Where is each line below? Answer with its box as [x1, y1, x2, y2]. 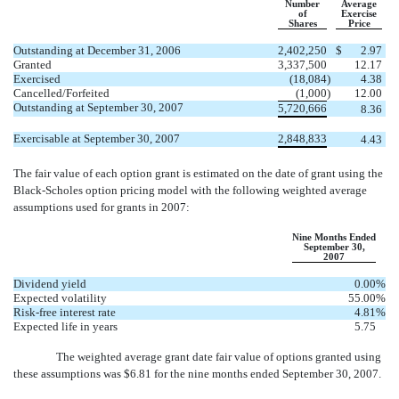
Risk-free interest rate [13, 305, 116, 319]
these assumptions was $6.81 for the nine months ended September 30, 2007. [13, 366, 381, 380]
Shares [288, 18, 317, 28]
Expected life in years [13, 319, 118, 333]
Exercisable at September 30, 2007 [13, 131, 180, 145]
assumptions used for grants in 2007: [13, 199, 190, 214]
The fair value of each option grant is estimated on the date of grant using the [13, 166, 383, 180]
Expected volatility [13, 290, 107, 305]
